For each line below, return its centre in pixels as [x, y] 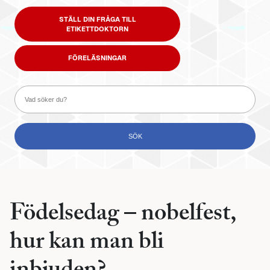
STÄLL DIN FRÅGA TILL [97, 19]
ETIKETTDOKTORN [97, 29]
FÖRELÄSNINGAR [97, 58]
